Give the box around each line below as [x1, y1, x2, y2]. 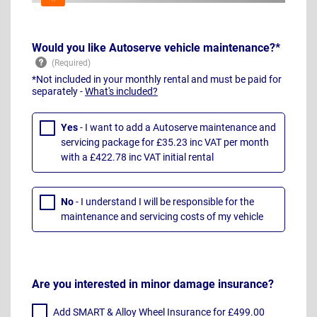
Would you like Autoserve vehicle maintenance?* [32, 41, 280, 55]
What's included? [85, 86, 158, 98]
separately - [32, 86, 85, 98]
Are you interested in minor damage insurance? [32, 277, 274, 291]
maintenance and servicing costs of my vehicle [61, 211, 263, 223]
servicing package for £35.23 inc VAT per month [61, 137, 269, 149]
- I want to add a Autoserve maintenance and [80, 122, 276, 134]
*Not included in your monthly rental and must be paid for [32, 74, 282, 86]
